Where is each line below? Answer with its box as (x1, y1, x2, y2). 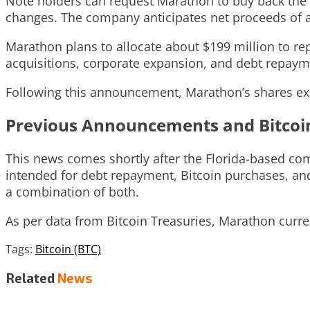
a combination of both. (6, 183, 139, 201)
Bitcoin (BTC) (35, 241, 101, 257)
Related (6, 270, 55, 286)
